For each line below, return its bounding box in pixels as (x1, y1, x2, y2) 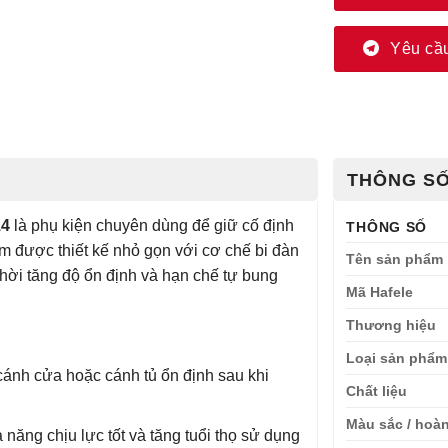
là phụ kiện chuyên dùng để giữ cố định (10, 216, 294, 234)
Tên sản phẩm (346, 250, 444, 267)
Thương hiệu (346, 316, 437, 333)
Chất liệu (346, 382, 408, 399)
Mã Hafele (346, 283, 414, 300)
